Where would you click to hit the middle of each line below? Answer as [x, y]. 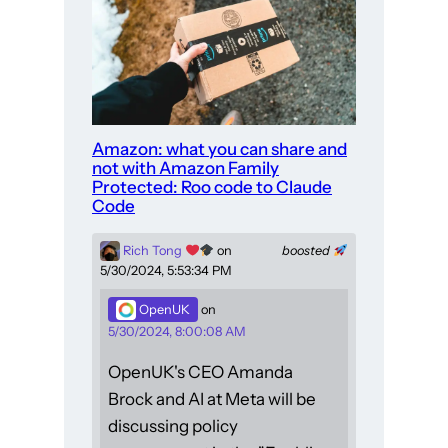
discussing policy [173, 426]
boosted [308, 251]
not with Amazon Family [185, 168]
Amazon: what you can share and [219, 149]
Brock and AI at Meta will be [212, 399]
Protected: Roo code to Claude [212, 187]
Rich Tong [152, 251]
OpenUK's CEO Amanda [200, 372]
